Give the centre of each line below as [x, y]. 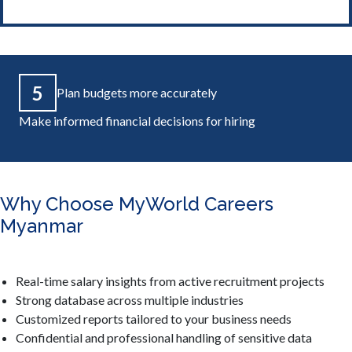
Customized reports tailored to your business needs [154, 319]
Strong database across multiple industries [130, 300]
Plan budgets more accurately [137, 93]
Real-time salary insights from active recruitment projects [170, 281]
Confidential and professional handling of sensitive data [164, 338]
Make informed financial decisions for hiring [137, 121]
